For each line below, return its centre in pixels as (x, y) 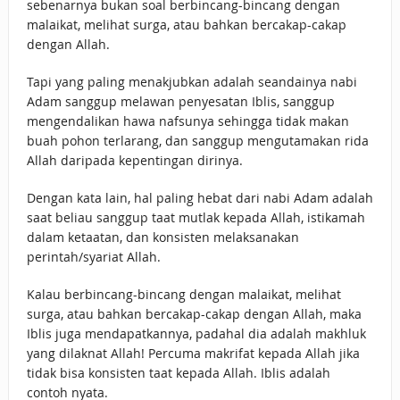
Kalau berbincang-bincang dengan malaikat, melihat (183, 295)
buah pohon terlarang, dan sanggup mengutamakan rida (197, 141)
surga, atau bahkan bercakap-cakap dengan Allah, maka (194, 314)
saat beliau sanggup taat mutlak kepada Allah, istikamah (196, 218)
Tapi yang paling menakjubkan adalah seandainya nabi (192, 82)
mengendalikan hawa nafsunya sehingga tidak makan (187, 121)
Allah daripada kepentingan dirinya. (134, 161)
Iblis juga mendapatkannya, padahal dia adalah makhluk (196, 334)
